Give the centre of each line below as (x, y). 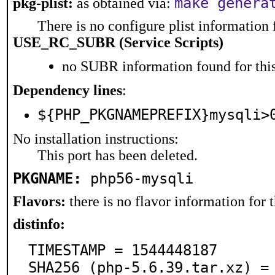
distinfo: (39, 224)
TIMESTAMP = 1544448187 (123, 250)
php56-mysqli (142, 179)
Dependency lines (68, 90)
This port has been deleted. (118, 155)
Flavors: (39, 201)
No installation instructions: (96, 139)
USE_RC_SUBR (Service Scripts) (118, 42)
